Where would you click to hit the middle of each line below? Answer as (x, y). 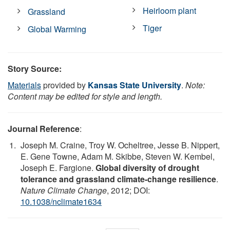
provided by (64, 85)
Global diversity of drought (147, 167)
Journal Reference (44, 128)
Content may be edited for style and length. (85, 96)
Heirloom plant (170, 10)
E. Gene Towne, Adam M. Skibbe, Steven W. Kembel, (118, 156)
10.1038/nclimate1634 (61, 201)
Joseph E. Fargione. (58, 167)
